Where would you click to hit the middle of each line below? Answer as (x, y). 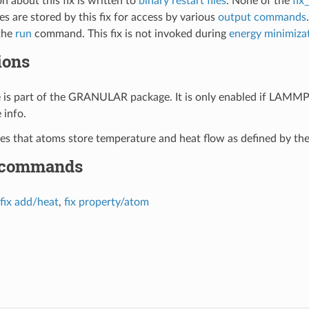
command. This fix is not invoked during (130, 33)
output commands (262, 17)
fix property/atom (106, 202)
